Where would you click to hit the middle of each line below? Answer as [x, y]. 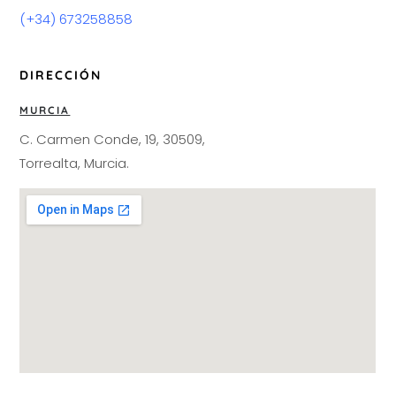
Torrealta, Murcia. [75, 164]
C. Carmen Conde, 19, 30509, [113, 140]
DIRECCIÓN [61, 76]
